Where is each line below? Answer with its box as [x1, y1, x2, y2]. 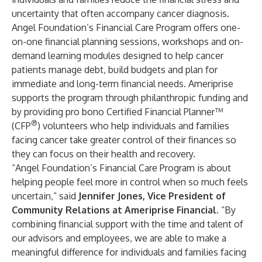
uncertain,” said [12, 190, 78, 202]
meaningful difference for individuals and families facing [12, 246, 246, 258]
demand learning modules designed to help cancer [12, 50, 223, 61]
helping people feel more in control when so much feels [12, 176, 248, 188]
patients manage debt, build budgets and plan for [12, 64, 218, 75]
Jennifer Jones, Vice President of [78, 190, 226, 202]
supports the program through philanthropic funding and [12, 92, 248, 104]
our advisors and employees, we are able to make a [12, 232, 226, 244]
